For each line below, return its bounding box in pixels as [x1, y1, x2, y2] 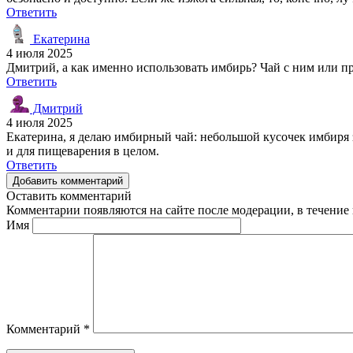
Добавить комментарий [13, 174, 123, 187]
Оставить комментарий [6, 188, 132, 203]
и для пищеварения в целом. [6, 143, 159, 158]
